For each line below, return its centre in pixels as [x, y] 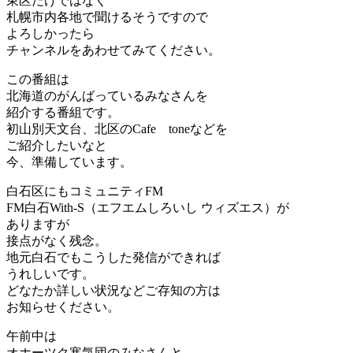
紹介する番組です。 [63, 112]
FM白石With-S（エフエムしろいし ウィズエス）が [148, 207]
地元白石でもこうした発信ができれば [113, 257]
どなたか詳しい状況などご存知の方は [113, 290]
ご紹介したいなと [57, 145]
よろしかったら [50, 33]
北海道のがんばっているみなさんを [107, 95]
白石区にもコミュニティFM [85, 191]
